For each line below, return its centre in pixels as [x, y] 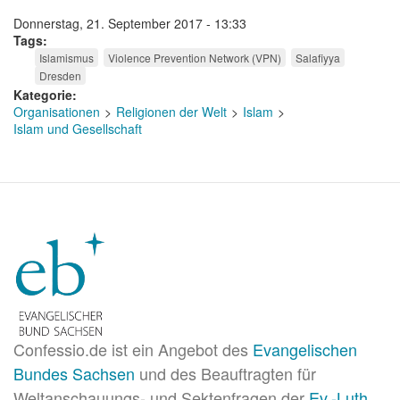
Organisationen [57, 111]
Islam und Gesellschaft [78, 128]
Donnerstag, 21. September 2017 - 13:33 [130, 23]
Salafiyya [318, 57]
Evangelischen [305, 349]
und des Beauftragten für [225, 373]
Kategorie [43, 94]
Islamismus [67, 57]
